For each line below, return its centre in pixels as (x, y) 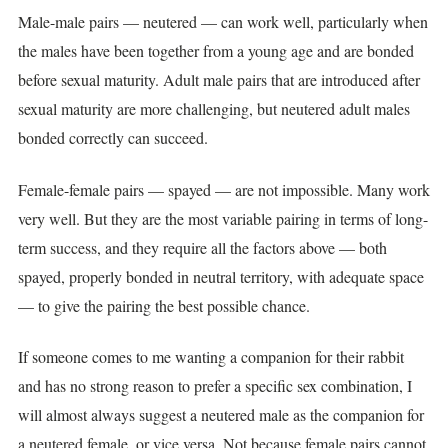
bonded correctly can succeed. (113, 138)
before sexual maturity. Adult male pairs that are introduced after (219, 80)
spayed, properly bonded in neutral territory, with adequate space (221, 276)
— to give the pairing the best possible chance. (164, 305)
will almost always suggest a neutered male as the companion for (221, 415)
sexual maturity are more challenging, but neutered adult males (214, 109)
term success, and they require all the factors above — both (202, 247)
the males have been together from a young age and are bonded (216, 51)
